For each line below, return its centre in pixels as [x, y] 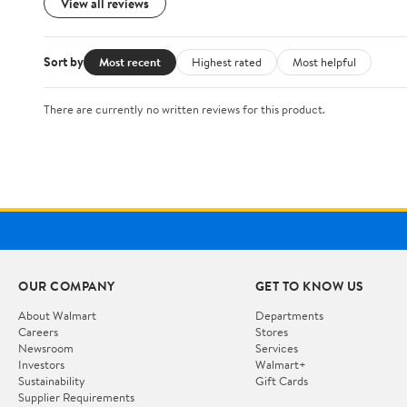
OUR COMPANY [67, 287]
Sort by [64, 62]
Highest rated [227, 61]
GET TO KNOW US [309, 287]
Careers [38, 332]
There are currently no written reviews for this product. [184, 109]
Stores [271, 332]
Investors [41, 365]
